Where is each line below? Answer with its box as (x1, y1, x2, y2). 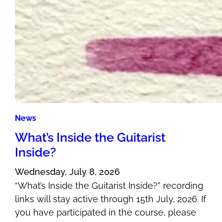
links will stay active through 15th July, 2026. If (15, 194, 207, 205)
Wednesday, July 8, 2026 (15, 166, 120, 177)
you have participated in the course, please (15, 207, 197, 218)
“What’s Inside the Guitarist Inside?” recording (15, 180, 204, 191)
